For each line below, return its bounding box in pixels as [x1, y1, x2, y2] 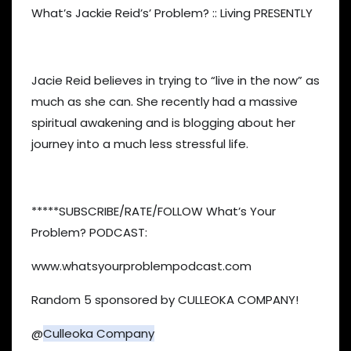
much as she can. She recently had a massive [31, 92, 298, 110]
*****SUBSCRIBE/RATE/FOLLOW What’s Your [31, 202, 276, 219]
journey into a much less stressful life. [31, 135, 248, 152]
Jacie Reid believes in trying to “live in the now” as [31, 71, 320, 89]
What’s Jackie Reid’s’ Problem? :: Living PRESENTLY [31, 4, 313, 21]
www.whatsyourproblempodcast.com [31, 257, 251, 274]
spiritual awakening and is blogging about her [31, 114, 295, 131]
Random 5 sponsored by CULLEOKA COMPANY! [31, 291, 299, 308]
